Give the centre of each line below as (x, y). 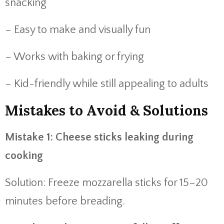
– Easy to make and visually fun (78, 30)
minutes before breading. (65, 201)
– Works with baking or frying (74, 57)
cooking (24, 156)
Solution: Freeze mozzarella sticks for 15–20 (106, 183)
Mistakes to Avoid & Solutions (106, 110)
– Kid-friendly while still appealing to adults (107, 84)
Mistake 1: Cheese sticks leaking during (99, 137)
